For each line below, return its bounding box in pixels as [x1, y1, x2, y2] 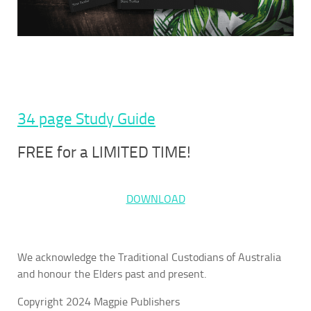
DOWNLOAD [126, 192, 185, 206]
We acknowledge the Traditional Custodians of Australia [17, 251, 281, 264]
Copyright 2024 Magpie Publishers [17, 295, 180, 309]
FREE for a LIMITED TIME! [17, 143, 191, 162]
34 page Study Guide [17, 110, 155, 129]
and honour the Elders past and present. [17, 267, 206, 281]
